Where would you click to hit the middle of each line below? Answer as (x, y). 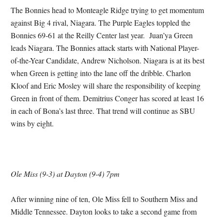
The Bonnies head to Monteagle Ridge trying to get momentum (108, 10)
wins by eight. (32, 123)
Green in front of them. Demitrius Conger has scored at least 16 (108, 98)
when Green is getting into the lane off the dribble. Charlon (101, 73)
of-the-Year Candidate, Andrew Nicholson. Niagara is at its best (108, 60)
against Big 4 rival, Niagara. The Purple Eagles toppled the (101, 23)
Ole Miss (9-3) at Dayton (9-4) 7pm (65, 174)
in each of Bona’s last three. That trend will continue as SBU (103, 111)
